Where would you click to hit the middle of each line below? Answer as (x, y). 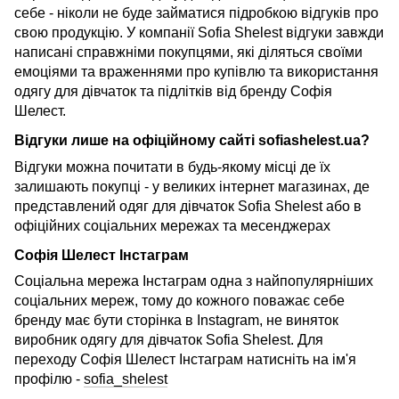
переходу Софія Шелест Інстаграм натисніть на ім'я (185, 360)
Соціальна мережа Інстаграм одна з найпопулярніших (194, 281)
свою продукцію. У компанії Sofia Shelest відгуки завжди (199, 32)
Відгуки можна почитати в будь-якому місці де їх (172, 167)
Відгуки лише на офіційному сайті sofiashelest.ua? (192, 141)
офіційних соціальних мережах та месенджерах (172, 225)
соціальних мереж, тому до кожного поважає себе (179, 301)
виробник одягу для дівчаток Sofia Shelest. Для (169, 340)
